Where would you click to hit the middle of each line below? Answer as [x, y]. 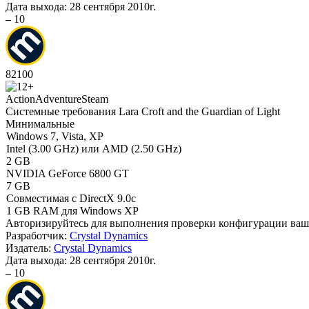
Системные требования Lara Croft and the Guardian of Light [143, 111]
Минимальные [40, 124]
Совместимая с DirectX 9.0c [71, 198]
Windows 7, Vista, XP [55, 136]
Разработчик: [38, 236]
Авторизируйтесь [47, 223]
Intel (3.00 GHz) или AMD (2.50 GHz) [94, 149]
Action [20, 99]
